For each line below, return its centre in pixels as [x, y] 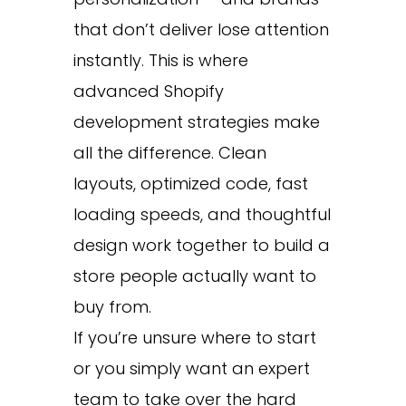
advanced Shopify [148, 91]
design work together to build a [201, 245]
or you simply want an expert [191, 368]
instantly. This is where [160, 60]
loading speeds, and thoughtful [202, 214]
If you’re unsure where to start [194, 337]
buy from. [112, 306]
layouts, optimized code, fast [190, 183]
